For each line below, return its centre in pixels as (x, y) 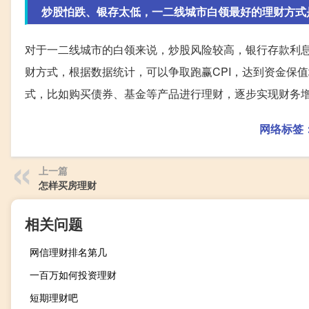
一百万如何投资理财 (73, 275)
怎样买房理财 (68, 185)
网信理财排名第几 (68, 252)
